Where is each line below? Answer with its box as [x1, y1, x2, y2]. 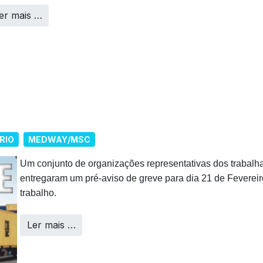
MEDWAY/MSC [28, 134, 90, 144]
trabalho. [20, 188, 56, 198]
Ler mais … [26, 219, 76, 231]
